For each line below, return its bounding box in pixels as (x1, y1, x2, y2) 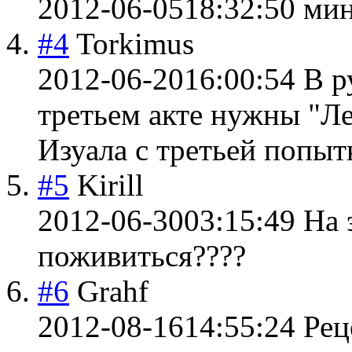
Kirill (77, 167, 144, 202)
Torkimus (76, 26, 194, 60)
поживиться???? (38, 238, 246, 273)
